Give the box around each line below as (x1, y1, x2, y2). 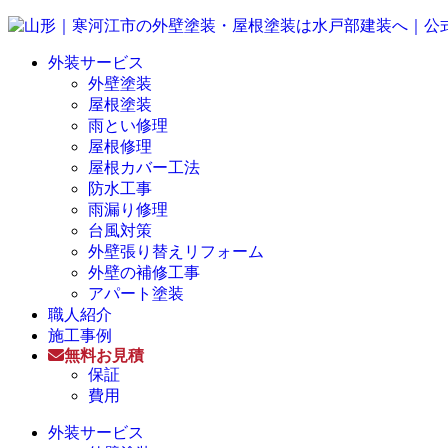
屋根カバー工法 (88, 159, 200, 176)
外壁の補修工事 (88, 264, 200, 281)
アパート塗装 (88, 285, 184, 302)
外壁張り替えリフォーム (88, 243, 264, 260)
